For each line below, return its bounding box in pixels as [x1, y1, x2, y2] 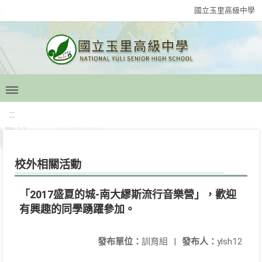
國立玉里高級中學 [194, 6, 255, 15]
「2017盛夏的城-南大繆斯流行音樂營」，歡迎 [19, 188, 236, 201]
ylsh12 [217, 236, 243, 247]
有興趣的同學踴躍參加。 [19, 203, 135, 215]
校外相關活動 [15, 158, 81, 171]
